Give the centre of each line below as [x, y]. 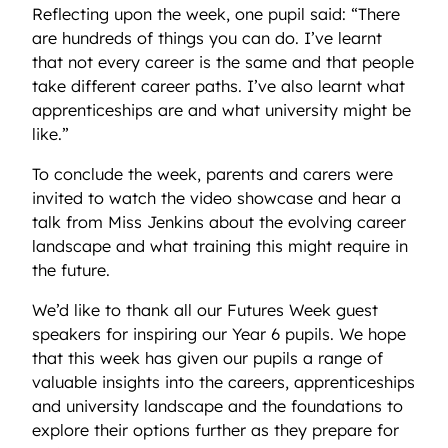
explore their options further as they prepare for [215, 430]
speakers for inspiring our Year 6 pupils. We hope [219, 334]
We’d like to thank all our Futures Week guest [205, 310]
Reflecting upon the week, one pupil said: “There [216, 13]
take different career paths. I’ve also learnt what [218, 85]
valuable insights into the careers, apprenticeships [223, 382]
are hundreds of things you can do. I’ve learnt [207, 37]
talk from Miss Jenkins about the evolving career [219, 222]
